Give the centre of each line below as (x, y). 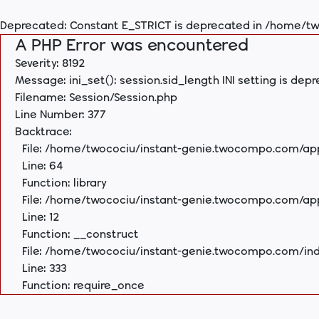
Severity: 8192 (50, 63)
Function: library (64, 183)
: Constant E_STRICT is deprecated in (164, 25)
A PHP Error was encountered (132, 45)
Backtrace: (43, 131)
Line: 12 (41, 217)
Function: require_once (83, 285)
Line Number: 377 (61, 114)
